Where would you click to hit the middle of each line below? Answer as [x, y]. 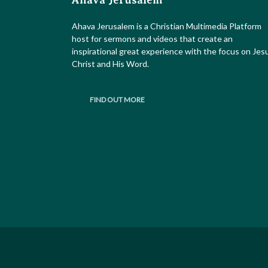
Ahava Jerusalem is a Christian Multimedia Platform [167, 26]
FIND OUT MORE [117, 100]
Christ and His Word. [110, 64]
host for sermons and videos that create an [152, 39]
